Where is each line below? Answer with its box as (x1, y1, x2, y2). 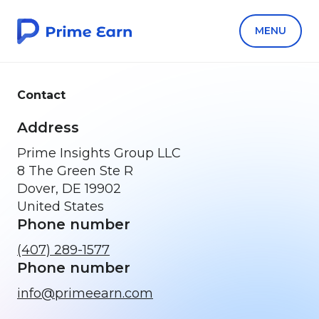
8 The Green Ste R (17, 163, 133, 179)
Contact (17, 88, 66, 102)
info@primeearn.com (17, 286, 153, 301)
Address (17, 119, 79, 136)
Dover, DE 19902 (17, 181, 121, 197)
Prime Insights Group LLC (17, 145, 181, 161)
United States (17, 199, 104, 214)
